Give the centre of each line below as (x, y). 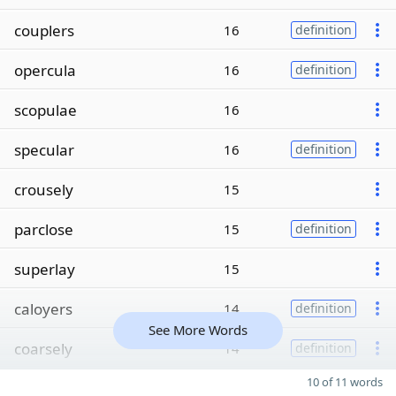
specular (44, 149)
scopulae (46, 110)
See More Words (198, 330)
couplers (44, 30)
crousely (44, 189)
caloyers (43, 308)
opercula (45, 70)
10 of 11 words (345, 382)
